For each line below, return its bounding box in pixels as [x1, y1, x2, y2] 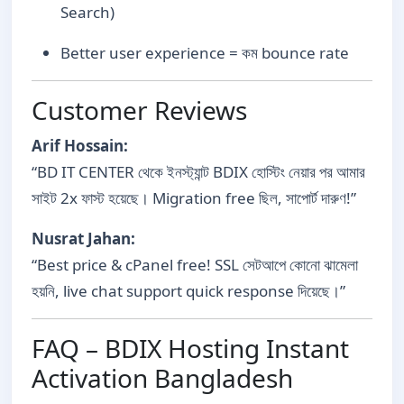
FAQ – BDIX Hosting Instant [32, 330, 349, 365]
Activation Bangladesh [32, 360, 293, 395]
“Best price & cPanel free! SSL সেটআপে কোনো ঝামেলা [32, 253, 358, 275]
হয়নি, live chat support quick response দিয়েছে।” [32, 280, 345, 301]
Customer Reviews [32, 92, 247, 127]
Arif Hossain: [32, 134, 128, 156]
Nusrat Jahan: [32, 227, 135, 249]
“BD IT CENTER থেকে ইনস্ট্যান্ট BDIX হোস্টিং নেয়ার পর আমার [32, 161, 365, 182]
